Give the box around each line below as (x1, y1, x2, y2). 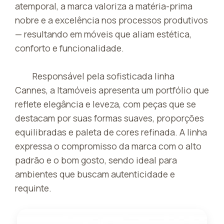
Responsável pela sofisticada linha (32, 69, 175, 82)
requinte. (15, 181, 51, 194)
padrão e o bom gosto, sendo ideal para (15, 153, 177, 166)
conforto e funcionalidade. (15, 41, 124, 54)
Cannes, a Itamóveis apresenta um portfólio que (15, 83, 209, 96)
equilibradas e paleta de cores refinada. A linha (15, 125, 207, 138)
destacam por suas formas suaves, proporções (15, 111, 204, 124)
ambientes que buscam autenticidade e (15, 167, 175, 180)
